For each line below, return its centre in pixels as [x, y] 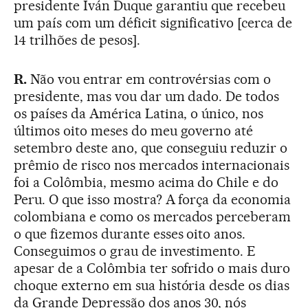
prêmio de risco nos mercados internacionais [152, 165]
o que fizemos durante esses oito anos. [130, 234]
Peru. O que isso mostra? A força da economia [153, 200]
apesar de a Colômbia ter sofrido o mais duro [152, 268]
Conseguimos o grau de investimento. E [135, 251]
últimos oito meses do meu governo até [134, 131]
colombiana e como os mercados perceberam [153, 217]
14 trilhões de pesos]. [77, 40]
